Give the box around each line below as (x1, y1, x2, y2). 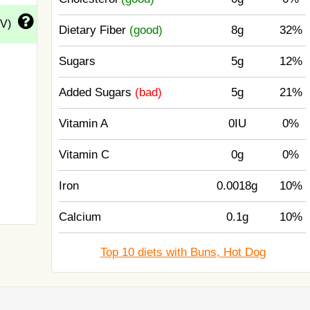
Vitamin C (59, 148, 110, 161)
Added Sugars (59, 86, 136, 99)
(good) (129, 24, 163, 37)
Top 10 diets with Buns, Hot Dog (100, 246, 266, 259)
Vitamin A (59, 117, 109, 130)
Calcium (59, 210, 102, 224)
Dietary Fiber (59, 24, 130, 37)
